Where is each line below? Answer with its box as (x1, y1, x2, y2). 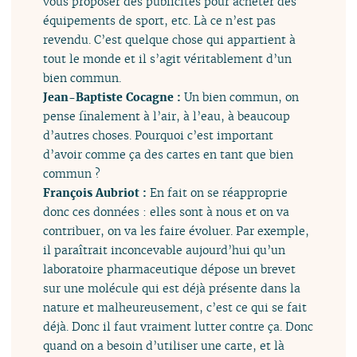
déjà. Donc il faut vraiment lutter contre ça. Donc (43, 319, 314, 335)
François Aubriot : (43, 185, 151, 201)
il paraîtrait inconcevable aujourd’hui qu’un (43, 242, 286, 258)
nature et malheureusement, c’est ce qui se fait (43, 300, 308, 316)
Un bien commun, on (184, 89, 300, 105)
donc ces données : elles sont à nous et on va (43, 204, 290, 220)
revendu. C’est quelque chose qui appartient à (43, 32, 296, 48)
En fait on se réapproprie (150, 185, 288, 201)
